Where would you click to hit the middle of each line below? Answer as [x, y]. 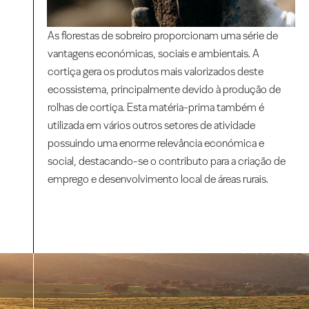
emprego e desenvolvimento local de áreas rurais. [158, 179]
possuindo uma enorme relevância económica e [156, 143]
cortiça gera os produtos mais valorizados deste [156, 71]
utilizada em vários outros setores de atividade [152, 125]
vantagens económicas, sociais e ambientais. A [154, 53]
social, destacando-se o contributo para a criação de [167, 161]
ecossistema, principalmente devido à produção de [165, 89]
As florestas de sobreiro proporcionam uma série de [163, 35]
